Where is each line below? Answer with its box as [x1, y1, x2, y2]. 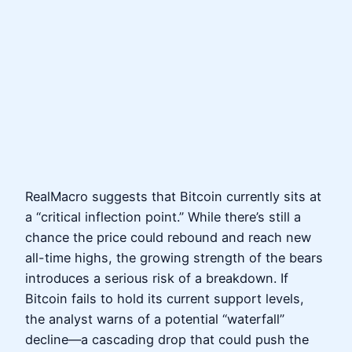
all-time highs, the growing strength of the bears [25, 250, 323, 266]
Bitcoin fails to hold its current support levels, [25, 291, 304, 307]
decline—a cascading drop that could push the [25, 332, 309, 348]
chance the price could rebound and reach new [25, 229, 311, 246]
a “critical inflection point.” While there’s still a [25, 209, 301, 225]
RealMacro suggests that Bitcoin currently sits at [25, 189, 321, 205]
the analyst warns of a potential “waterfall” [25, 311, 284, 328]
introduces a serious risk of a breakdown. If [25, 270, 288, 287]
